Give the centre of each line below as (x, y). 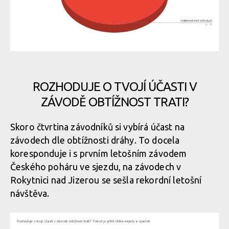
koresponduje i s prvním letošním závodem (99, 153)
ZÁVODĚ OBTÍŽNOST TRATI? (114, 102)
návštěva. (31, 193)
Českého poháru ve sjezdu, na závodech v (96, 167)
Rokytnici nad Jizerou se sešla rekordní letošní (106, 180)
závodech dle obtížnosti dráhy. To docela (95, 140)
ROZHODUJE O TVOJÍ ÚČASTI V (114, 87)
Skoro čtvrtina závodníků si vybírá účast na (97, 127)
